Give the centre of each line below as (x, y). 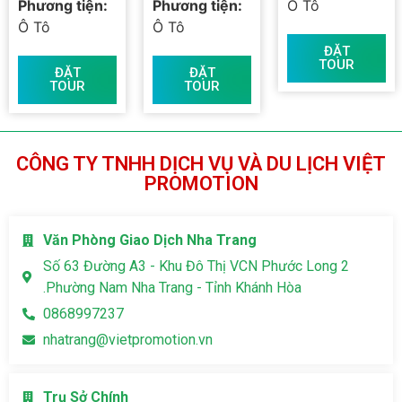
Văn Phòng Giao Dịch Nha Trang (149, 240)
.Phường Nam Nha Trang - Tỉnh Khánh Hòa (172, 288)
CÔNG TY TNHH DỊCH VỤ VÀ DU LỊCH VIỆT (201, 164)
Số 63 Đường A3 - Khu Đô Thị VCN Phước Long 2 (196, 267)
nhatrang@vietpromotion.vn (127, 340)
